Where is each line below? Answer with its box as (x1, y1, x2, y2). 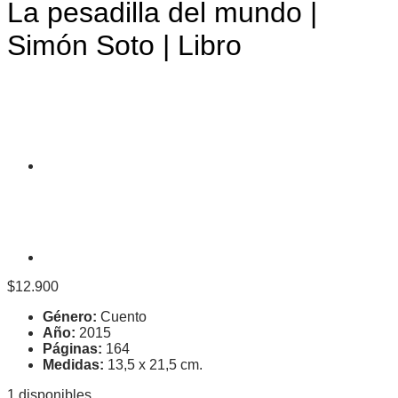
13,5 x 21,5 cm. (104, 356, 203, 372)
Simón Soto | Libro (7, 29, 242, 62)
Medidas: (43, 356, 104, 372)
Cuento (97, 308, 147, 324)
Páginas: (43, 340, 102, 356)
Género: (43, 308, 97, 324)
